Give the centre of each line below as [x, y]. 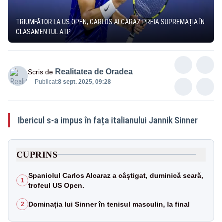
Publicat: [46, 82]
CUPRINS [37, 154]
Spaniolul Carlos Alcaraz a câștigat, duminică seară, [116, 175]
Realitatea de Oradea [94, 71]
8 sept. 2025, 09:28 [84, 82]
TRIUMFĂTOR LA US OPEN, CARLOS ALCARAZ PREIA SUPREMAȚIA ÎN [110, 22]
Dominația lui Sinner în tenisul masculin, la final [109, 204]
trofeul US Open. [56, 185]
